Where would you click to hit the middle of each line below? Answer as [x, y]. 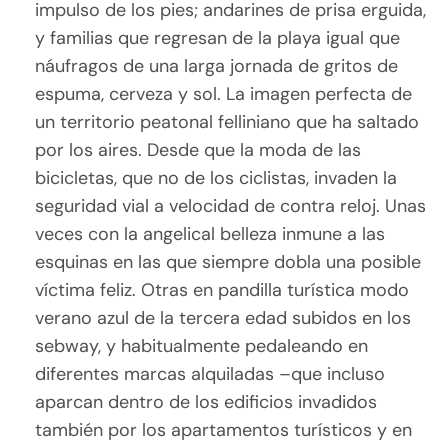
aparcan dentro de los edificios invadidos [206, 402]
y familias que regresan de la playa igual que [218, 38]
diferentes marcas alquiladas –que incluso [210, 374]
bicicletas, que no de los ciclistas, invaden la [216, 178]
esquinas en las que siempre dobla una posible [228, 262]
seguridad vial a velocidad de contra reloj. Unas [231, 206]
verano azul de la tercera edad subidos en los [223, 318]
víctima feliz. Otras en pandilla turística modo [222, 290]
